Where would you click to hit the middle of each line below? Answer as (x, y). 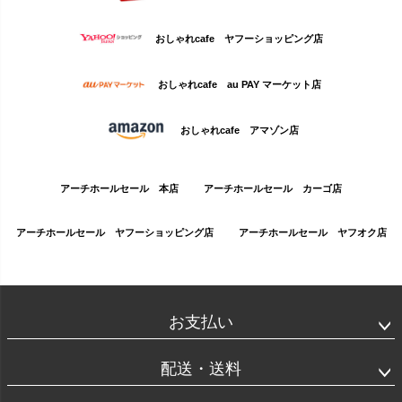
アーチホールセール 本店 (119, 189)
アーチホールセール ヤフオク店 (312, 233)
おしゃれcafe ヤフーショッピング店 (239, 38)
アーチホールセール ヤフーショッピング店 (114, 233)
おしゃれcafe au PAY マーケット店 (239, 85)
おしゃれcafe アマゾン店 (239, 131)
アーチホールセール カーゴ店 (273, 189)
